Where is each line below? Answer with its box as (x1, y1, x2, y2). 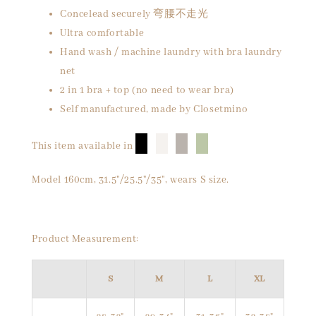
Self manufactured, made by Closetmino (60, 103, 248, 116)
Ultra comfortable (60, 27, 145, 39)
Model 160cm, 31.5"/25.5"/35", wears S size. (32, 174, 229, 186)
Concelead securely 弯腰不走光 (60, 8, 209, 20)
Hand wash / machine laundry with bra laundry (60, 46, 282, 59)
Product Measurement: (32, 233, 139, 245)
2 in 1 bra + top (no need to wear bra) (60, 84, 234, 97)
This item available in (32, 140, 133, 152)
